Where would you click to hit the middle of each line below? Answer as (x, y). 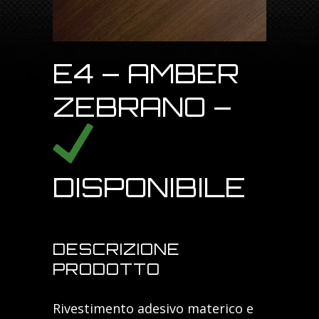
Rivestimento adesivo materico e (153, 308)
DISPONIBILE (149, 187)
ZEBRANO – (142, 106)
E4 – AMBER (146, 73)
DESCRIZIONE (116, 249)
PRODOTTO (106, 269)
